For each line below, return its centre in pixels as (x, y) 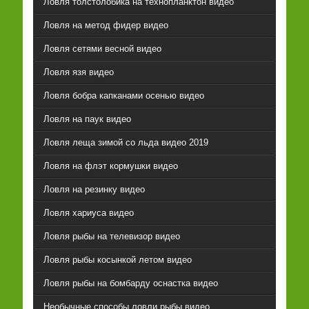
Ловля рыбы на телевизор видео (111, 237)
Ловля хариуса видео (88, 213)
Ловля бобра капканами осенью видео (123, 96)
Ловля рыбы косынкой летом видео (117, 260)
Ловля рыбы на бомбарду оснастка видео (130, 283)
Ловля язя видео (78, 72)
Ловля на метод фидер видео (106, 26)
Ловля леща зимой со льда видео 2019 (126, 143)
